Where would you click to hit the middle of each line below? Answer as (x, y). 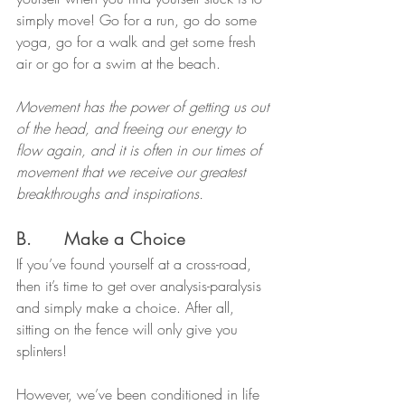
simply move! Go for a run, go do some (139, 19)
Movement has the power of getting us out (145, 106)
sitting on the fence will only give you (129, 329)
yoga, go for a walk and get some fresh (138, 41)
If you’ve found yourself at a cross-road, (136, 264)
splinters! (42, 350)
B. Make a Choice (101, 238)
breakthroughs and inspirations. (110, 193)
